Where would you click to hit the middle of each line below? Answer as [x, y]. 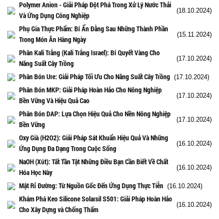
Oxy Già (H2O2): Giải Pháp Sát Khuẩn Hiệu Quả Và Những [94, 137]
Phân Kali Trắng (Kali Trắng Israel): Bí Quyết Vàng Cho [89, 52]
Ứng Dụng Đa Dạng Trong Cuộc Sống [68, 148]
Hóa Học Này [36, 172]
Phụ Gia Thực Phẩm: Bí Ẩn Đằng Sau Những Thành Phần [94, 28]
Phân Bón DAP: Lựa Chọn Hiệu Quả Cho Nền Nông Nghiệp [95, 113]
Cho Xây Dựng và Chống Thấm [59, 209]
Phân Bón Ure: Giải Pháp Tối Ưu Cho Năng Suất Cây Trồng [95, 76]
